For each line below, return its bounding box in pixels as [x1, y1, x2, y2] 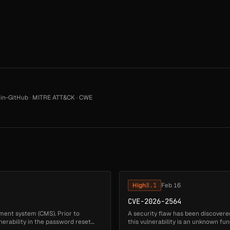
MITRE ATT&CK [32, 93, 75, 102]
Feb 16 [161, 181, 181, 190]
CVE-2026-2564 [128, 197, 181, 206]
